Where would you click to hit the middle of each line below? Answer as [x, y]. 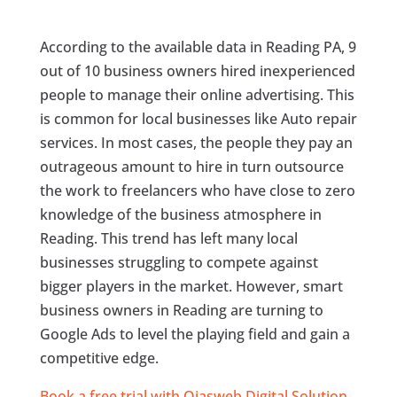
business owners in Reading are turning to [181, 310]
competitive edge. [99, 358]
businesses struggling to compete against [179, 262]
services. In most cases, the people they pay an [196, 142]
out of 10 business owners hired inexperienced [197, 70]
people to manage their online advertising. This [197, 94]
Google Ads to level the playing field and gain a [195, 334]
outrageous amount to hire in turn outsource [191, 166]
